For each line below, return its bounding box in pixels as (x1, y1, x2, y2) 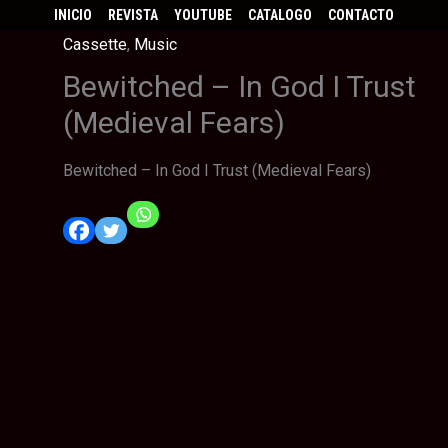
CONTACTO (328, 7, 394, 23)
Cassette (63, 34, 128, 54)
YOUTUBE (174, 7, 232, 23)
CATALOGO (248, 7, 312, 23)
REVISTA (108, 7, 158, 23)
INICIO (54, 7, 92, 23)
